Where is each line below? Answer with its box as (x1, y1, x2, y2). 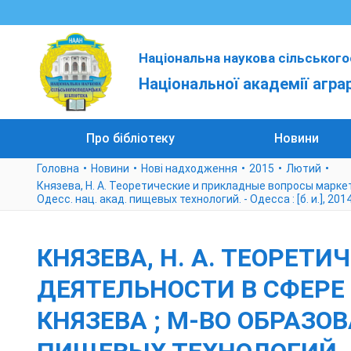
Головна (37, 162, 79, 175)
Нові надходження (141, 162, 237, 175)
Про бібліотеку (86, 131, 175, 146)
